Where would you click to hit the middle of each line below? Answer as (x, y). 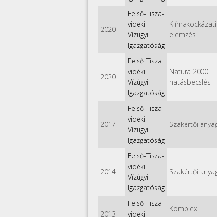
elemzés (183, 34)
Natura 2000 (189, 71)
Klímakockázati (193, 24)
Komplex (183, 208)
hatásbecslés (190, 82)
